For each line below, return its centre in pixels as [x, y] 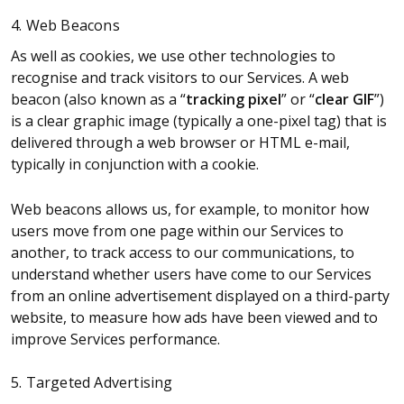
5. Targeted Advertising [92, 382]
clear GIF [344, 100]
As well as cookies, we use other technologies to [173, 56]
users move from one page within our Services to [177, 231]
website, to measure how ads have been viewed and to [194, 318]
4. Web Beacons [65, 25]
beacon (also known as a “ [98, 100]
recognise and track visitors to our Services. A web [180, 78]
